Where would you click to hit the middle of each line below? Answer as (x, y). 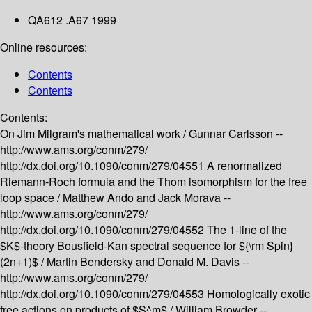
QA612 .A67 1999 (72, 20)
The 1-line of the (247, 230)
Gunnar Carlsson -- (236, 134)
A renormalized (244, 166)
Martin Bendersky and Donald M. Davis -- (148, 262)
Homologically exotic (258, 294)
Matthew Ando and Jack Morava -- (147, 198)
